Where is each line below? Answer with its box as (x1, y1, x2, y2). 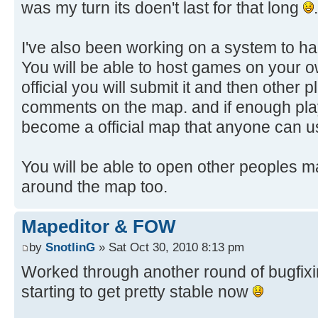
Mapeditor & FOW (21, 215, 176, 237)
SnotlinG (45, 240, 95, 255)
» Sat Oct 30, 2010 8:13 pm (95, 240, 244, 255)
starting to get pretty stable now (21, 283, 253, 302)
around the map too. (21, 177, 168, 196)
